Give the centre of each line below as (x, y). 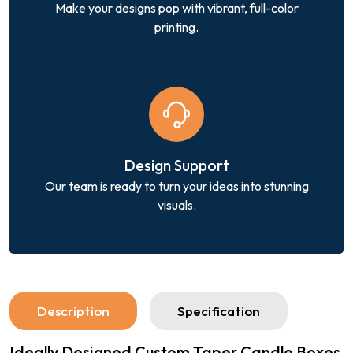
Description (73, 310)
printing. (176, 26)
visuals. (176, 204)
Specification (219, 310)
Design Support (176, 165)
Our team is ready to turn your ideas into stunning (176, 186)
